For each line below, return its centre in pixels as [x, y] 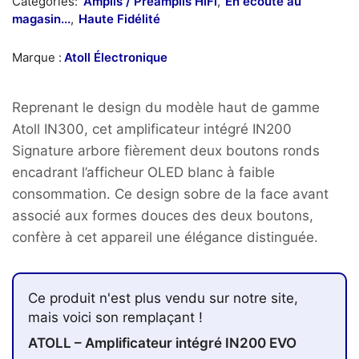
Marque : [37, 58]
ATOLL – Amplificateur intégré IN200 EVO [162, 343]
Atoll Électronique [116, 58]
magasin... [41, 19]
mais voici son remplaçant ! [115, 318]
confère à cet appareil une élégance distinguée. [165, 238]
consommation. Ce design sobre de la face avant [170, 194]
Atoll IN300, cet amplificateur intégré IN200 [152, 129]
